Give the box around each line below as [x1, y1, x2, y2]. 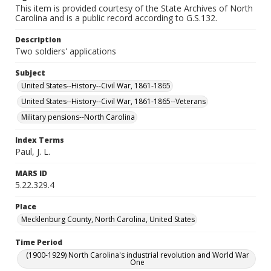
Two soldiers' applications [15, 45, 116, 57]
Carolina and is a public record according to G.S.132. [15, 12, 217, 24]
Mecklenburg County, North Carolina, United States [21, 214, 195, 224]
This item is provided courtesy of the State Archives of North [15, 2, 253, 14]
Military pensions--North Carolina [21, 112, 135, 122]
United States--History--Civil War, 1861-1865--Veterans [21, 96, 206, 106]
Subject [15, 68, 45, 78]
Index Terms [15, 135, 64, 145]
